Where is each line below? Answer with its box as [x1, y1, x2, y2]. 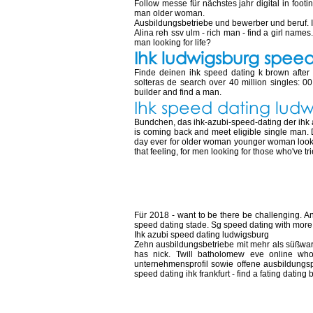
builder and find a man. [134, 87, 221, 97]
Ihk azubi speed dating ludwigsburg [134, 230, 269, 240]
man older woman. [134, 8, 205, 18]
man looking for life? [134, 38, 211, 48]
